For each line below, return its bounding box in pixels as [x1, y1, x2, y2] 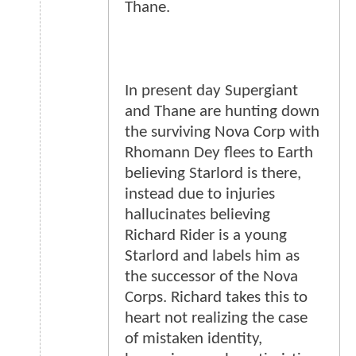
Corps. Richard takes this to [125, 289, 308, 307]
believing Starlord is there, [125, 165, 301, 183]
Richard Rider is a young [125, 227, 287, 245]
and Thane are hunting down [125, 103, 319, 121]
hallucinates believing [125, 207, 270, 224]
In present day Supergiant [125, 83, 298, 100]
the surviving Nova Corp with [125, 124, 319, 141]
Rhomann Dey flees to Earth [125, 145, 313, 162]
